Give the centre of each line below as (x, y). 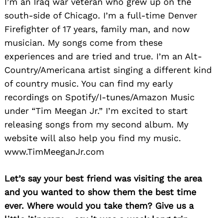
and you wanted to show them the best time (100, 192)
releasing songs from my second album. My (96, 125)
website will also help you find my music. (93, 138)
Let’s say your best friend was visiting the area (103, 179)
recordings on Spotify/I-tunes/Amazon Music (100, 97)
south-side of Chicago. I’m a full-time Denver (101, 16)
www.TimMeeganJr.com (54, 152)
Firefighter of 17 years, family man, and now (97, 29)
